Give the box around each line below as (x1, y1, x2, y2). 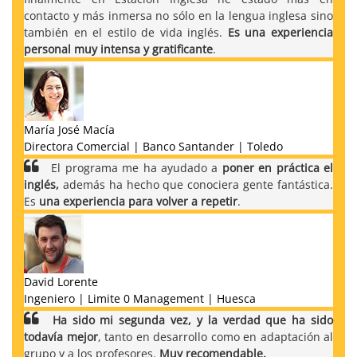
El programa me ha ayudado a (47, 159, 222, 175)
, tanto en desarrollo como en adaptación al (97, 328, 333, 344)
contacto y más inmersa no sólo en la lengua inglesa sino (24, 7, 333, 23)
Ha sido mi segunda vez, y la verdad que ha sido (52, 312, 334, 328)
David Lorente (24, 273, 98, 289)
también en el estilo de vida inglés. (24, 24, 228, 40)
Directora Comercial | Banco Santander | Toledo (24, 138, 283, 154)
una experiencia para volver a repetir (39, 193, 237, 209)
